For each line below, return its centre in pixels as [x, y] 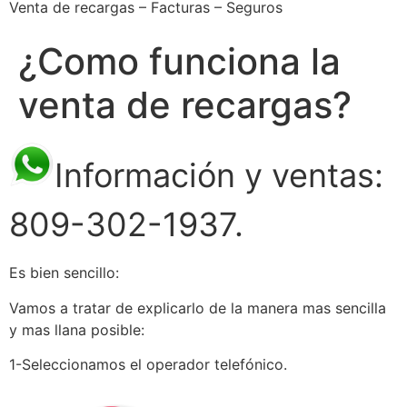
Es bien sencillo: [64, 273]
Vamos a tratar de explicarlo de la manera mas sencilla [198, 308]
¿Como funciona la [179, 61]
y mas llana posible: [77, 329]
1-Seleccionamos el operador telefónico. [148, 365]
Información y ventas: [219, 175]
